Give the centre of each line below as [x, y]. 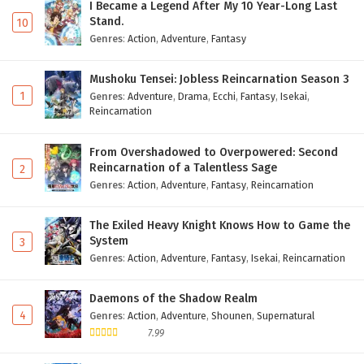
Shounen [232, 316]
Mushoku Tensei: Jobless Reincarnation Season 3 [219, 80]
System [109, 241]
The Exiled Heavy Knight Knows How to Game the [220, 226]
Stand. [106, 22]
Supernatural [286, 316]
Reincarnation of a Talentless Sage [183, 168]
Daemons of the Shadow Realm [173, 299]
